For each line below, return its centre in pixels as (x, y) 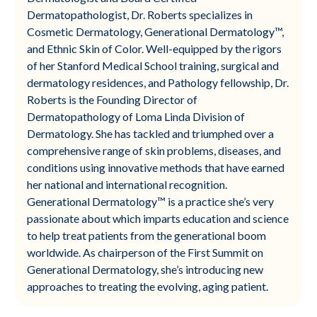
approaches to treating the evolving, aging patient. (148, 286)
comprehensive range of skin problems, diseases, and (154, 150)
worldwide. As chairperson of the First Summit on (145, 252)
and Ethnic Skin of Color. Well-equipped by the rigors (155, 48)
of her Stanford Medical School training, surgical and (153, 65)
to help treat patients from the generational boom (147, 235)
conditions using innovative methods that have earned (156, 167)
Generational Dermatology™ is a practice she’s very (151, 201)
